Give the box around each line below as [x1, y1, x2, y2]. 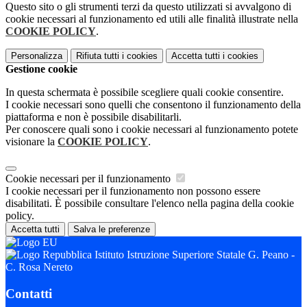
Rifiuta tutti [76, 51, 119, 62]
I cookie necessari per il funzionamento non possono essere [5, 185, 260, 197]
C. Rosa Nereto [5, 261, 73, 273]
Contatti [5, 286, 52, 302]
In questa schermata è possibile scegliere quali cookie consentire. [5, 86, 284, 99]
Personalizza [11, 51, 62, 62]
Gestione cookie [5, 63, 77, 75]
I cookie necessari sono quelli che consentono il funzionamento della [5, 99, 301, 111]
